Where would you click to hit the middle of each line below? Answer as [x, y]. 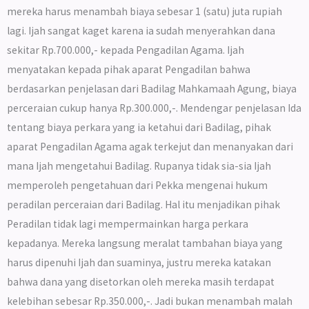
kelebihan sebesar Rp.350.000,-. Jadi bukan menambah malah [150, 301]
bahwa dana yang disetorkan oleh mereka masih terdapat [141, 281]
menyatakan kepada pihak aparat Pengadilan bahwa [129, 69]
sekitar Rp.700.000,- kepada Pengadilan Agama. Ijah [126, 50]
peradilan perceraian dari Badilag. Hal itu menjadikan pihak [143, 204]
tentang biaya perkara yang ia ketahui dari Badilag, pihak [139, 127]
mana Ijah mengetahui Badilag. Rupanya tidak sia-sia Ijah [139, 166]
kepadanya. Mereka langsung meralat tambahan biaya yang [145, 243]
